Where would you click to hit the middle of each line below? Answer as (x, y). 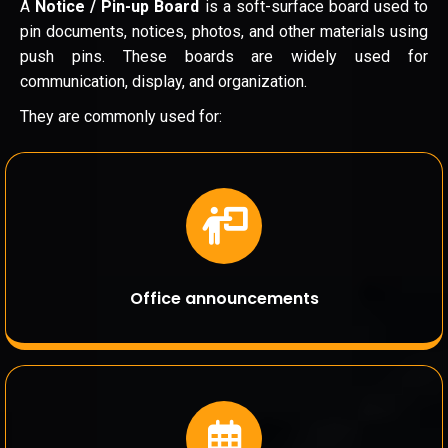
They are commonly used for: (121, 117)
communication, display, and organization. (163, 82)
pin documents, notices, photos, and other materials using (224, 32)
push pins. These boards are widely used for (224, 57)
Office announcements (224, 298)
